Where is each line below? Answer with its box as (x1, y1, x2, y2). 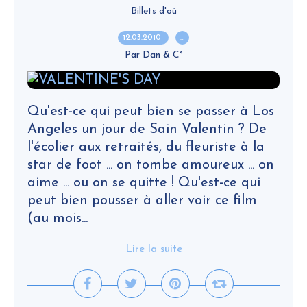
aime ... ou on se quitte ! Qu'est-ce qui (27, 176, 260, 190)
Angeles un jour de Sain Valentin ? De (27, 123, 267, 136)
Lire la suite (125, 245, 182, 255)
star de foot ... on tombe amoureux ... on (27, 158, 274, 172)
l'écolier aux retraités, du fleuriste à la (27, 140, 265, 154)
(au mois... (27, 212, 88, 225)
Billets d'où (130, 6, 177, 16)
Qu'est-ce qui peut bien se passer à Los (27, 105, 274, 119)
